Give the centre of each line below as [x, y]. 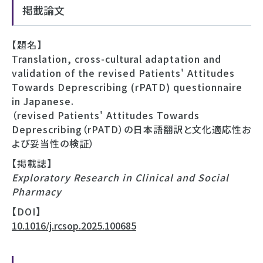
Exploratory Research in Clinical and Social [120, 177]
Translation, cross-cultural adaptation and [117, 58]
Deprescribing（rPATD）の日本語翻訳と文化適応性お [131, 129]
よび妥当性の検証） [53, 143]
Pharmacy [37, 191]
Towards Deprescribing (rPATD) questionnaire [127, 87]
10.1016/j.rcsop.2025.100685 [74, 225]
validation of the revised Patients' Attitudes [123, 73]
